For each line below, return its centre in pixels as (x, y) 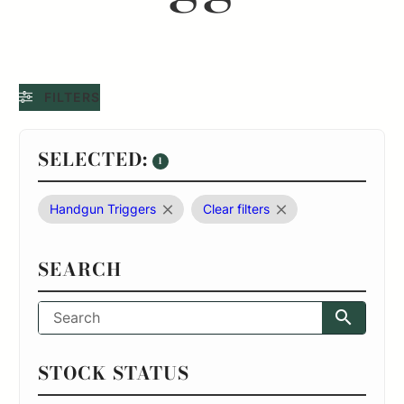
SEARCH (80, 269)
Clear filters (237, 208)
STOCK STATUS (114, 372)
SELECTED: (93, 159)
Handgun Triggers (103, 208)
